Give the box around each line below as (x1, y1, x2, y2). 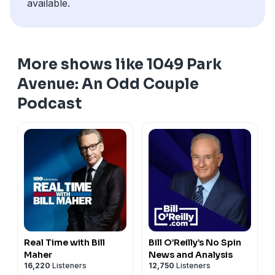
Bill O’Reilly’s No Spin (149, 236, 241, 248)
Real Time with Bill (24, 236, 105, 248)
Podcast (17, 94, 82, 113)
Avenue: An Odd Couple (17, 74, 199, 93)
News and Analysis (149, 249, 233, 260)
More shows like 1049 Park (17, 55, 222, 74)
